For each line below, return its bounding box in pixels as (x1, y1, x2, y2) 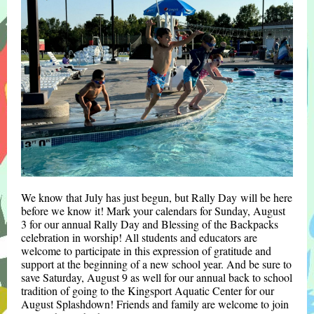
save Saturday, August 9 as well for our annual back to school (21, 270, 292, 285)
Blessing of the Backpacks (161, 217, 278, 231)
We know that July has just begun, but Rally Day (21, 190, 237, 205)
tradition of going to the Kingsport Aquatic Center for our (21, 283, 274, 298)
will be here (240, 190, 292, 205)
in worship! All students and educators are (72, 230, 257, 245)
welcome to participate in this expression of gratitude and (21, 243, 271, 258)
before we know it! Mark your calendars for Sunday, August (21, 203, 285, 218)
